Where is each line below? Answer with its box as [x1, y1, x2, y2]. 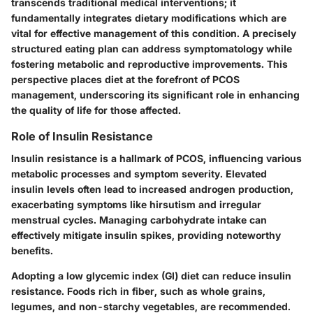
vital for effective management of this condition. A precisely [11, 27, 296, 39]
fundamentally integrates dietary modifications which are [11, 11, 286, 24]
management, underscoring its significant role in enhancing [11, 88, 300, 101]
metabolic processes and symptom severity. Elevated [11, 168, 267, 180]
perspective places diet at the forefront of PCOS [11, 73, 240, 85]
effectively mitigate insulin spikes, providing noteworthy [11, 229, 281, 241]
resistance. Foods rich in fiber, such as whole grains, [11, 285, 265, 297]
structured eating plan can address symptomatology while [11, 42, 292, 54]
